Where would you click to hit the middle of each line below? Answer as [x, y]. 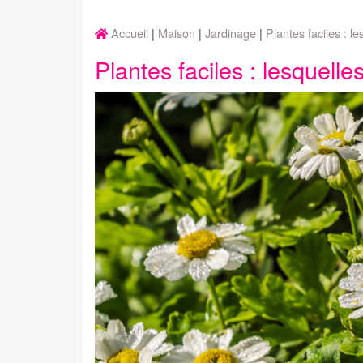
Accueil [130, 32]
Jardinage [231, 32]
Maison [177, 32]
